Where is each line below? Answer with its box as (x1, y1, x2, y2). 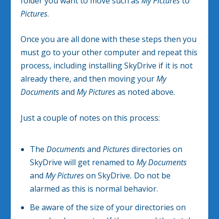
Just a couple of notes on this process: (21, 112, 160, 123)
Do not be (131, 170, 171, 181)
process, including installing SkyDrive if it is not (21, 60, 193, 71)
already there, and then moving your (21, 73, 157, 85)
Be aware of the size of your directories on (29, 201, 186, 213)
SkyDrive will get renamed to (29, 156, 136, 168)
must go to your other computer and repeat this (21, 47, 198, 58)
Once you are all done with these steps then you (21, 34, 197, 45)
